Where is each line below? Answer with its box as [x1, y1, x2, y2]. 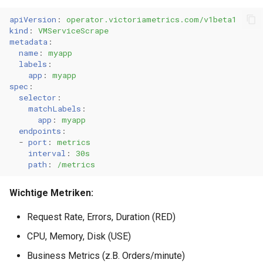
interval [28, 147, 66, 159]
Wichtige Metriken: [9, 187, 93, 198]
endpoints [19, 125, 61, 136]
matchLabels [28, 103, 81, 114]
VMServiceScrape [38, 25, 109, 36]
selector [19, 92, 56, 103]
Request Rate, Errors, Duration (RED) [27, 211, 176, 222]
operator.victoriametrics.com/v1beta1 [66, 14, 237, 25]
